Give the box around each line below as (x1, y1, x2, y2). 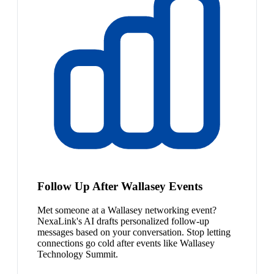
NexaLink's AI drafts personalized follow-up (37, 215, 209, 226)
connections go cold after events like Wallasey (37, 237, 215, 248)
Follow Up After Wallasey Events (37, 179, 202, 193)
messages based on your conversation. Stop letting (37, 226, 231, 237)
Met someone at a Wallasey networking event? (37, 204, 217, 215)
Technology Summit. (37, 248, 118, 259)
